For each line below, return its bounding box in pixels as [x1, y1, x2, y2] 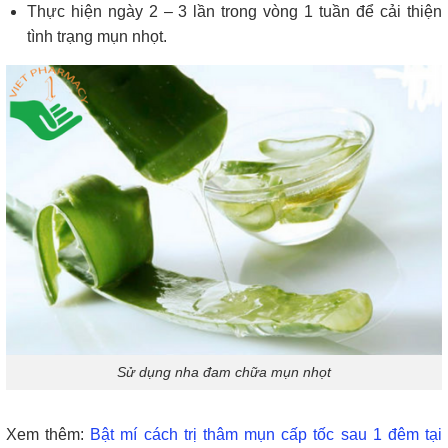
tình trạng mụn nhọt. [26, 27, 167, 45]
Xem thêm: [6, 425, 91, 443]
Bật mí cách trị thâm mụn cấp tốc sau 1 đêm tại [90, 425, 443, 443]
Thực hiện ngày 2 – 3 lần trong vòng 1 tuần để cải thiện [26, 2, 442, 20]
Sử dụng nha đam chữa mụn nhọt [117, 364, 331, 381]
